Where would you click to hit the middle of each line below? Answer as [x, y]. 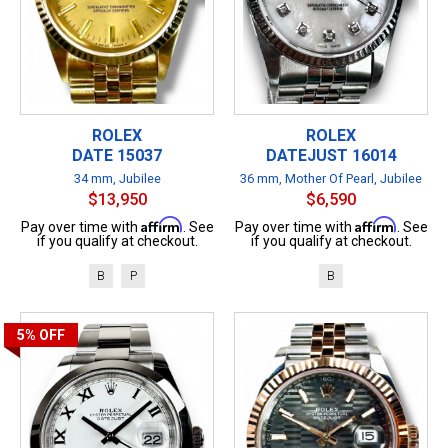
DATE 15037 [117, 155]
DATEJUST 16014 [331, 155]
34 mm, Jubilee [117, 178]
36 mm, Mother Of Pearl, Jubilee [331, 178]
